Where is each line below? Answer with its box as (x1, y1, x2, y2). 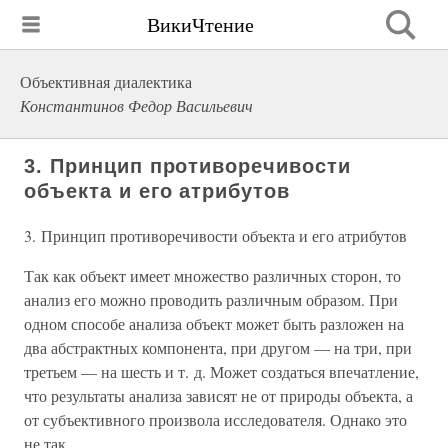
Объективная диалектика (20, 71, 192, 92)
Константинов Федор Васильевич (20, 95, 253, 116)
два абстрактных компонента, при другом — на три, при (24, 337, 412, 358)
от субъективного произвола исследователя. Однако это (24, 409, 407, 430)
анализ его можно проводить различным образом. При (24, 289, 398, 310)
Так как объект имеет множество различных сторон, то (24, 265, 401, 286)
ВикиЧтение (147, 10, 254, 38)
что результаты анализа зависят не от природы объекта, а (24, 385, 413, 406)
